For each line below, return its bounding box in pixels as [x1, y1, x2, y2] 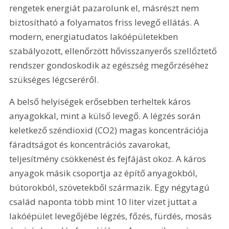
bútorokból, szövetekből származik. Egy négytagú [9, 181, 212, 194]
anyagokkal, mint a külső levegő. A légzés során [9, 110, 203, 122]
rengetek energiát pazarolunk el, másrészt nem [9, 2, 201, 14]
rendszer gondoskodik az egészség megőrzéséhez [9, 59, 211, 72]
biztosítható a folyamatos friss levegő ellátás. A [9, 16, 202, 29]
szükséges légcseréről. [9, 74, 99, 86]
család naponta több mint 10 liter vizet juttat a [9, 196, 200, 208]
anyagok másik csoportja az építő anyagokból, [9, 167, 200, 179]
